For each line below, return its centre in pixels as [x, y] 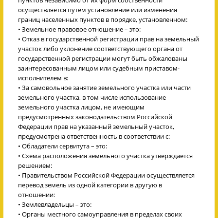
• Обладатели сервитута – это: [63, 146]
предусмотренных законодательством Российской [95, 117]
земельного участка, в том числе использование [92, 97]
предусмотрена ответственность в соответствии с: [94, 136]
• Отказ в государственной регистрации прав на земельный [109, 39]
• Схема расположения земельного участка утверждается [105, 155]
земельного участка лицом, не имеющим [81, 107]
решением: [35, 165]
